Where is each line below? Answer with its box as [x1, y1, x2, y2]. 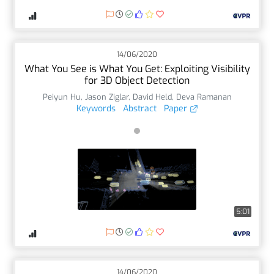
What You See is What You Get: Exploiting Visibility [24, 62, 250, 75]
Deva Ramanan [176, 91, 232, 102]
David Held [132, 91, 172, 102]
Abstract [122, 102, 157, 114]
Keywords [76, 102, 116, 114]
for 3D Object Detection [84, 73, 190, 87]
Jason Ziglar [84, 91, 128, 102]
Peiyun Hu [42, 91, 81, 102]
